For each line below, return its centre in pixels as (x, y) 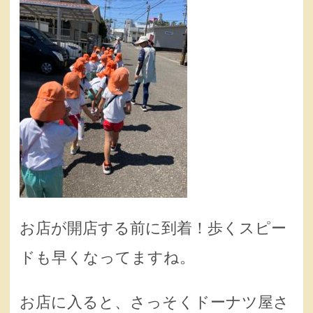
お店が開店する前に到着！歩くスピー (153, 228)
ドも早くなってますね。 (107, 257)
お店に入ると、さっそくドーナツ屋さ (154, 303)
